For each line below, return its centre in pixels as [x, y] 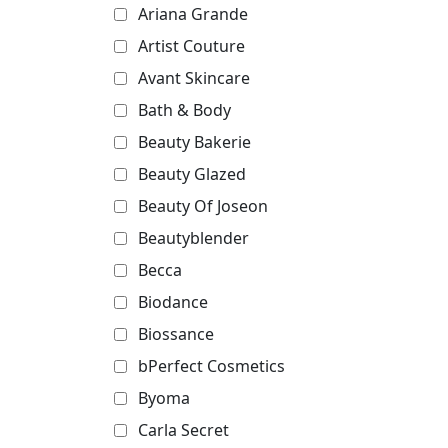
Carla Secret [183, 430]
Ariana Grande [193, 14]
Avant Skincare [194, 78]
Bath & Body [184, 110]
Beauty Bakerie [194, 142]
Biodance [173, 302]
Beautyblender [193, 238]
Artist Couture [191, 46]
